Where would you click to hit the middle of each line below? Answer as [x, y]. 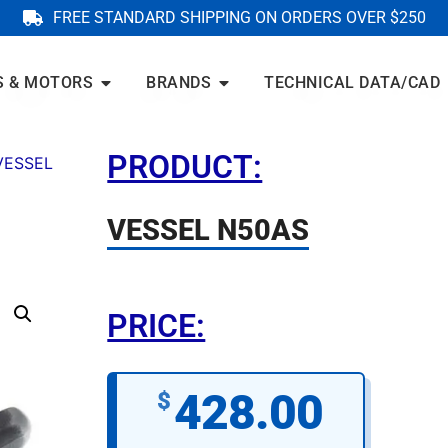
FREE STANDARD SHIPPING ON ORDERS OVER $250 [239, 17]
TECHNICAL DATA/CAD [352, 83]
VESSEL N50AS [208, 229]
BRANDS [179, 83]
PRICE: [156, 325]
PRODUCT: [185, 166]
